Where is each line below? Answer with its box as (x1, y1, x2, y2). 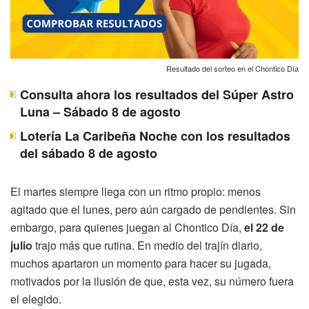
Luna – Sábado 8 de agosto (20, 102, 181, 121)
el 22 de (244, 219, 284, 235)
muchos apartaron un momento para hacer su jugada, (10, 255, 271, 271)
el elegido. (10, 290, 61, 307)
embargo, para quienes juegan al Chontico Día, (10, 219, 244, 235)
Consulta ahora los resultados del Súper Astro (20, 85, 294, 103)
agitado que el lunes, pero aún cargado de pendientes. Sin (10, 201, 296, 217)
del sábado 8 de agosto (20, 143, 157, 162)
